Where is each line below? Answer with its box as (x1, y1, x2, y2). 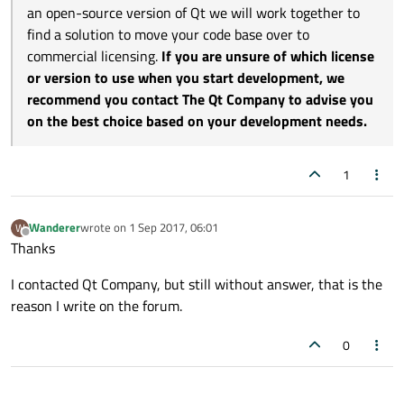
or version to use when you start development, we (27, 66, 344, 88)
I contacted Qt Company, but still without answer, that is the (11, 272, 382, 295)
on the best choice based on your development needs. (27, 109, 367, 132)
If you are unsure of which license (161, 44, 374, 67)
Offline (24, 230, 59, 249)
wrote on (80, 218, 129, 237)
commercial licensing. (27, 44, 161, 67)
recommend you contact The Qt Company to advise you (27, 87, 373, 110)
